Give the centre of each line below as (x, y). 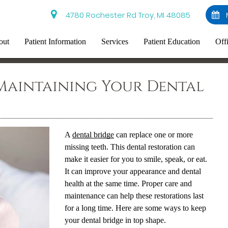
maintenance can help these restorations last (134, 196)
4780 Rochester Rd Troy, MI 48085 (126, 15)
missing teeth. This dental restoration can (130, 147)
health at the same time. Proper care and (128, 183)
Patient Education (172, 41)
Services (115, 41)
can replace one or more (153, 135)
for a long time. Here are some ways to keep (135, 208)
